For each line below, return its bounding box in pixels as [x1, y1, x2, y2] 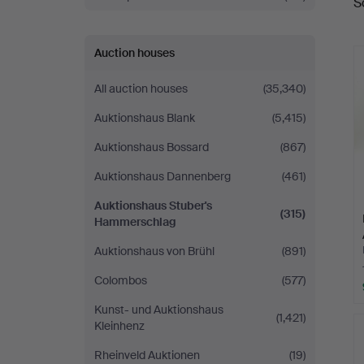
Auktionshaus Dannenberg [94, 169, 231, 184]
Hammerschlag [94, 214, 176, 229]
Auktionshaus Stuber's [94, 198, 212, 213]
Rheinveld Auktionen [94, 348, 200, 362]
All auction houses [94, 81, 188, 96]
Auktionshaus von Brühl [94, 244, 214, 258]
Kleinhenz [94, 318, 145, 333]
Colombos [94, 273, 147, 288]
